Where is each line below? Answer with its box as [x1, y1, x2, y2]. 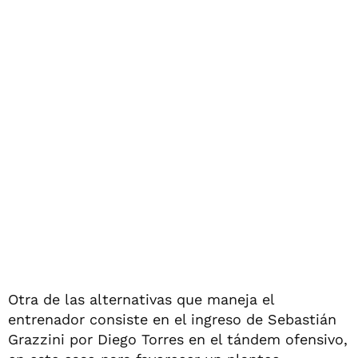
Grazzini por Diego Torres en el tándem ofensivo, [8, 330, 348, 348]
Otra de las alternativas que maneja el [8, 290, 274, 308]
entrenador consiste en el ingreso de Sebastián [8, 310, 336, 328]
